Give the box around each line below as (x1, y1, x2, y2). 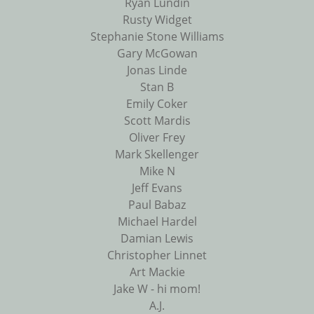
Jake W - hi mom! (114, 281, 200, 297)
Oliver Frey (129, 130, 185, 146)
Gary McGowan (116, 46, 198, 62)
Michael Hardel (117, 214, 197, 230)
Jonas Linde (127, 62, 187, 78)
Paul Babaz (128, 197, 186, 213)
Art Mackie (129, 264, 185, 280)
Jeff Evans (132, 180, 182, 196)
